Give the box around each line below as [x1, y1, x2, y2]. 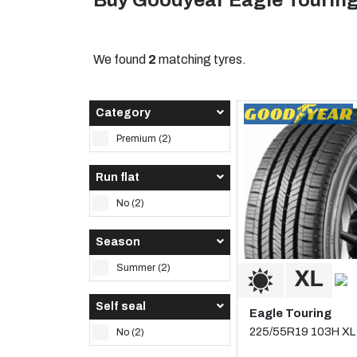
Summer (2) [116, 261, 171, 273]
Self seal [96, 300, 146, 312]
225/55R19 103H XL [249, 324, 355, 338]
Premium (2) [116, 132, 172, 144]
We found [93, 53, 148, 66]
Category [96, 106, 151, 119]
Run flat [96, 171, 139, 183]
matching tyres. [156, 53, 246, 66]
